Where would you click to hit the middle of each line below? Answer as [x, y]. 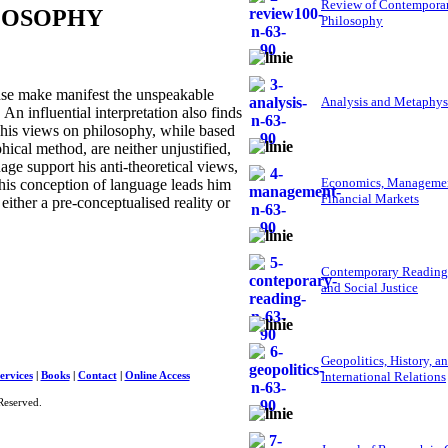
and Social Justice [369, 288]
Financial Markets [370, 199]
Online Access [157, 375]
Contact [97, 375]
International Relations [383, 377]
